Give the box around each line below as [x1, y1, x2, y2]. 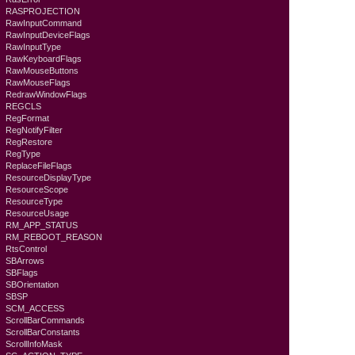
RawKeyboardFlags [6, 54, 82, 63]
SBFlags [6, 268, 39, 277]
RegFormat [6, 113, 50, 123]
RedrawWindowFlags [6, 90, 88, 99]
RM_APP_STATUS [6, 220, 78, 230]
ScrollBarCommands [6, 315, 86, 325]
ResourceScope [6, 185, 69, 194]
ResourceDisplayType [6, 173, 92, 182]
